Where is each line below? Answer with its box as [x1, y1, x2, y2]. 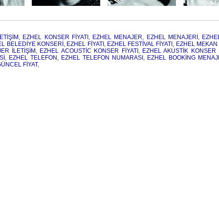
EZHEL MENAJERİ [146, 34, 198, 41]
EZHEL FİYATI [66, 41, 104, 47]
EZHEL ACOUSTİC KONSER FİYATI [40, 47, 138, 54]
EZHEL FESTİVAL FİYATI [107, 41, 173, 47]
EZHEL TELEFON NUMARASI [61, 54, 143, 61]
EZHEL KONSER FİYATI [22, 34, 88, 41]
